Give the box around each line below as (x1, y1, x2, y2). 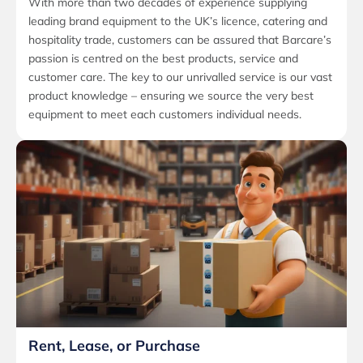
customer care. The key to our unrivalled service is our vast (28, 70, 332, 85)
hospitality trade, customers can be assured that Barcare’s (28, 32, 331, 48)
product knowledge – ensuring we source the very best (28, 88, 314, 104)
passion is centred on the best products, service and (28, 51, 298, 66)
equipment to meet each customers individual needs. (28, 107, 301, 122)
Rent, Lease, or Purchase (28, 336, 200, 356)
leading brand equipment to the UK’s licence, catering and (28, 14, 327, 29)
